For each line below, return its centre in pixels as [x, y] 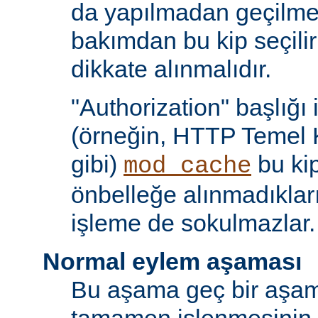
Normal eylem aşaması [172, 262]
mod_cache [187, 166]
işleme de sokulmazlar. [193, 223]
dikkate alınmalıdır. [171, 69]
